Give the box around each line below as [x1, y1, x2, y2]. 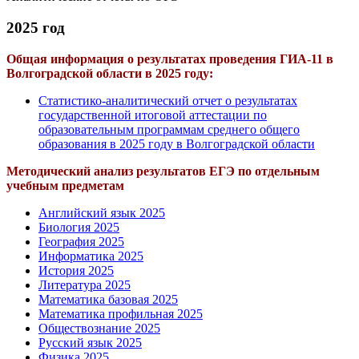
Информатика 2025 [38, 248, 143, 263]
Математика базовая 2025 [38, 292, 178, 306]
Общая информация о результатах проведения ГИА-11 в [6, 51, 333, 66]
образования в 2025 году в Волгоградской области [38, 136, 315, 151]
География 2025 [38, 234, 124, 248]
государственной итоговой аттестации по [38, 107, 267, 122]
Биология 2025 [38, 220, 119, 234]
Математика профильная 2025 [38, 306, 203, 321]
